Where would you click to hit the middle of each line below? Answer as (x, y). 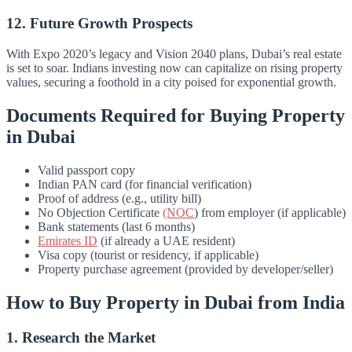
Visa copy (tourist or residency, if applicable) (148, 255)
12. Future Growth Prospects (99, 24)
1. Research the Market (81, 337)
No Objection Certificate (100, 212)
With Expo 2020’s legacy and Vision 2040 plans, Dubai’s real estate (174, 54)
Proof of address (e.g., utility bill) (119, 198)
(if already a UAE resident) (166, 240)
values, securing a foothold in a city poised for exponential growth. (171, 82)
